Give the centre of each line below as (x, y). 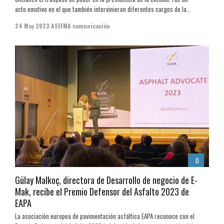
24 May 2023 (32, 26)
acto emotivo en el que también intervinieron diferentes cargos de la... (103, 9)
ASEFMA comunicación (80, 26)
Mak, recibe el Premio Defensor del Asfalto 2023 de (102, 191)
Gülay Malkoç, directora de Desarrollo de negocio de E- (106, 180)
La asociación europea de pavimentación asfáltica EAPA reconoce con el (105, 216)
